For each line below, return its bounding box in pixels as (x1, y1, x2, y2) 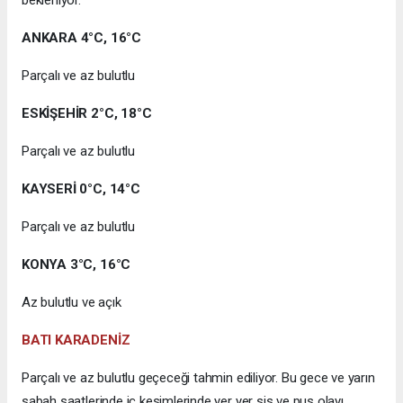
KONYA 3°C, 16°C (22, 256, 131, 273)
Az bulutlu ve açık (22, 294, 121, 311)
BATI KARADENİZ (22, 332, 130, 349)
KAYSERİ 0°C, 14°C (22, 181, 140, 198)
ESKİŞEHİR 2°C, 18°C (22, 105, 152, 122)
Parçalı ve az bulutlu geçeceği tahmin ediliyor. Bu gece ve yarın (22, 370, 375, 387)
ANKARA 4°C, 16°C (22, 30, 141, 47)
